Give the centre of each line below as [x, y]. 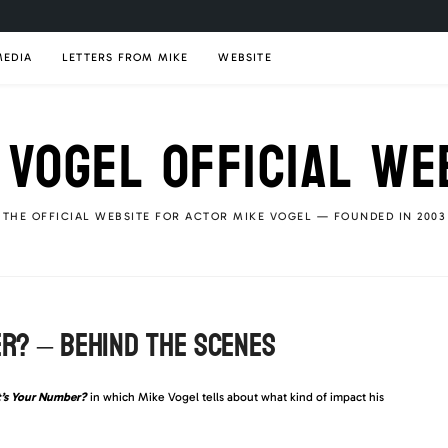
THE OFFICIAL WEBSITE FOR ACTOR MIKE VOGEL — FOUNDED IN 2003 [224, 216]
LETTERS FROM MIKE [125, 57]
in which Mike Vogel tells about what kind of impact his [235, 397]
